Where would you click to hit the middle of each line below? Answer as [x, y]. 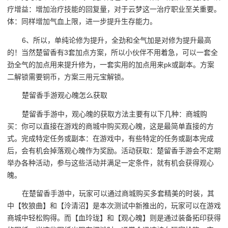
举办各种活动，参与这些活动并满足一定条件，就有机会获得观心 [110, 163]
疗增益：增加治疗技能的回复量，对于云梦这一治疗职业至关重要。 [114, 9]
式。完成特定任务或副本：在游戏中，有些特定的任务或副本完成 [110, 138]
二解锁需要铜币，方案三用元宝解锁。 [68, 77]
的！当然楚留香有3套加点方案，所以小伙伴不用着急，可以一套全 [112, 52]
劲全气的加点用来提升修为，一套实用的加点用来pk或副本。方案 [111, 64]
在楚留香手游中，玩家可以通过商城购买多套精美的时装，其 [118, 194]
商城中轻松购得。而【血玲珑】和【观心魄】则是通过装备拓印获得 [114, 218]
